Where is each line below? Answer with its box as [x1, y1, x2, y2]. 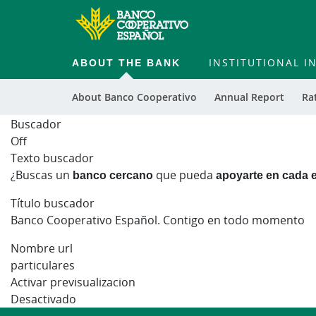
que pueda [153, 167, 216, 183]
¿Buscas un [11, 167, 70, 183]
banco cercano [70, 167, 153, 183]
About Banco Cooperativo [72, 90, 197, 104]
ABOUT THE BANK [72, 56, 181, 69]
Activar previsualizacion [11, 274, 135, 290]
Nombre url [11, 241, 73, 256]
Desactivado [11, 291, 76, 307]
